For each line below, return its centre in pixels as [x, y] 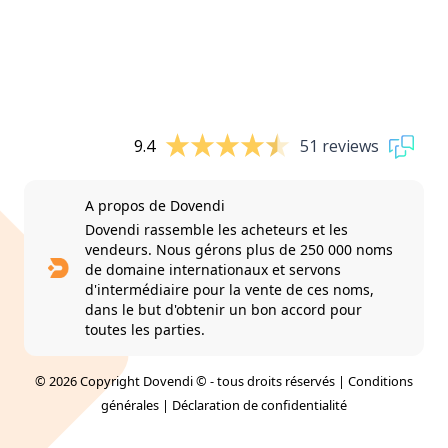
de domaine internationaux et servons [212, 269]
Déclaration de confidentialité [259, 404]
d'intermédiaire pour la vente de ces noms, [229, 289]
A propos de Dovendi [154, 205]
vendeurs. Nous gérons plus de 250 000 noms [238, 249]
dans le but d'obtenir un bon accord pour [223, 309]
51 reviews [339, 146]
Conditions [380, 380]
